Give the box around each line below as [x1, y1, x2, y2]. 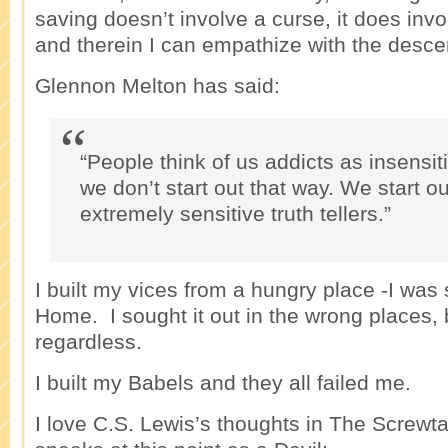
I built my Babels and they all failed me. [35, 371, 411, 394]
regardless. [35, 330, 142, 353]
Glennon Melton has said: [35, 74, 280, 97]
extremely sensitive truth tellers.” [80, 202, 391, 225]
